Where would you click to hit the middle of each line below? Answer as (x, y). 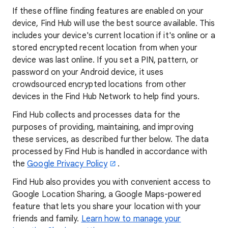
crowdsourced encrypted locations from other (99, 84)
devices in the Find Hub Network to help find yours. (106, 97)
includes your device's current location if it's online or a (114, 36)
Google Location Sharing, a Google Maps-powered (107, 194)
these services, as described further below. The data (111, 139)
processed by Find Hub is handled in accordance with (110, 152)
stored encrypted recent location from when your (105, 48)
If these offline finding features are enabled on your (108, 11)
